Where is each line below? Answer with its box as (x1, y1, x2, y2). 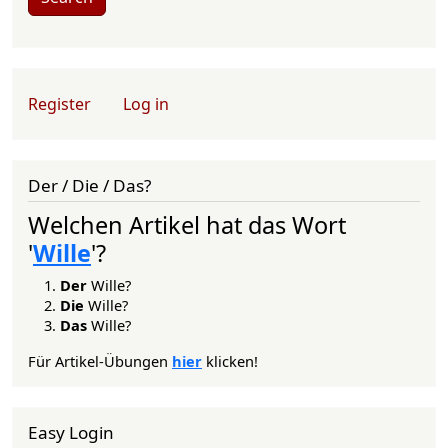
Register (28, 93, 91, 115)
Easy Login (28, 420, 114, 444)
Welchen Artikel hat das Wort (28, 208, 346, 241)
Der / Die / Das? (28, 174, 151, 197)
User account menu (27, 81, 185, 104)
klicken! (202, 350, 258, 371)
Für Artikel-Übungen (28, 350, 172, 371)
